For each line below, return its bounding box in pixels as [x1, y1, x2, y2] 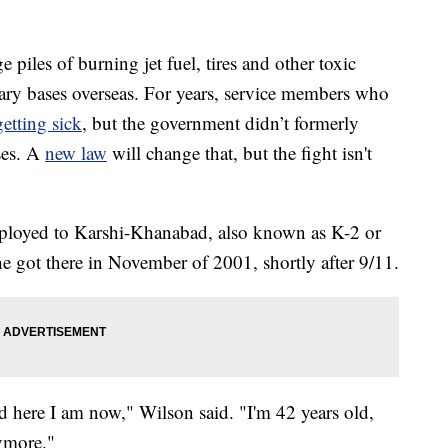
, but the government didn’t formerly [82, 109, 359, 135]
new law [45, 139, 107, 165]
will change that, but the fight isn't [107, 139, 372, 165]
